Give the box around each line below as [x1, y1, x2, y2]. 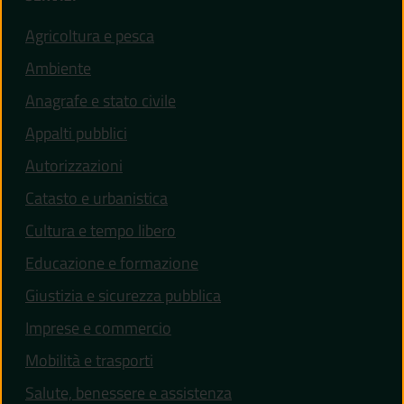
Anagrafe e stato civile [25, 87, 176, 113]
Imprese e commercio [25, 315, 171, 340]
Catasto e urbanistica [25, 185, 168, 210]
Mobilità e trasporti [25, 347, 153, 372]
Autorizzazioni [25, 152, 123, 178]
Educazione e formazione [25, 250, 198, 275]
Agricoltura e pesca [25, 23, 154, 48]
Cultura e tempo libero [25, 217, 176, 243]
